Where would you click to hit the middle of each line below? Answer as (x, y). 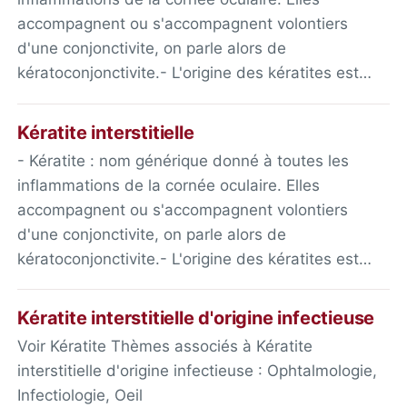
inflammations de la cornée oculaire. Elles (169, 185)
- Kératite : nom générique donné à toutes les (184, 160)
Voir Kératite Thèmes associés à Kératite (165, 346)
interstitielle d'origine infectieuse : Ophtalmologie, (198, 370)
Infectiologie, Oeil (80, 395)
